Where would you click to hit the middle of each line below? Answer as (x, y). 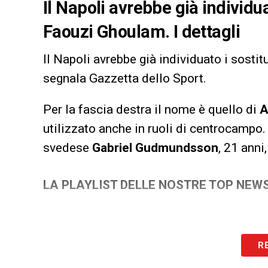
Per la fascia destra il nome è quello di (151, 109)
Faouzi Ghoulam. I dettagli (142, 31)
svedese (68, 147)
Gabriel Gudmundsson (155, 147)
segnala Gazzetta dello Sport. (125, 78)
